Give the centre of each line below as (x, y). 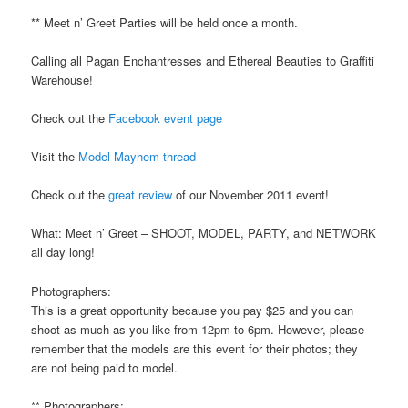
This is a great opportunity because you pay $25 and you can (193, 310)
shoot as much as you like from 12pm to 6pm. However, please (198, 329)
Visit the (55, 157)
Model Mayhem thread (138, 157)
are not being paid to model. (105, 367)
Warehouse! (62, 79)
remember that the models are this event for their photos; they (195, 348)
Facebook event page (166, 118)
